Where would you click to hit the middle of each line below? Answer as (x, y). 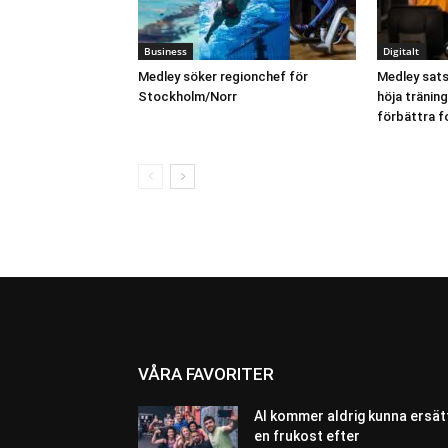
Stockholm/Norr (187, 96)
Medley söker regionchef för (223, 76)
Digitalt (401, 51)
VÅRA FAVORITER (206, 374)
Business (165, 51)
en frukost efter (307, 436)
